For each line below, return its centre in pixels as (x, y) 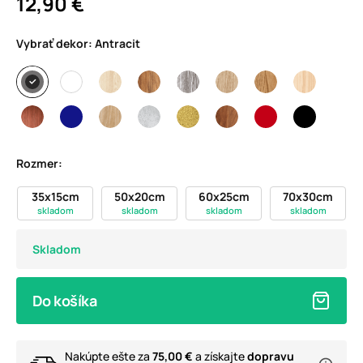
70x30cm (308, 197)
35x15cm (55, 197)
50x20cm (139, 197)
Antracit (117, 44)
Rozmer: (39, 164)
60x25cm (224, 197)
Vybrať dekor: (56, 44)
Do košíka (65, 301)
